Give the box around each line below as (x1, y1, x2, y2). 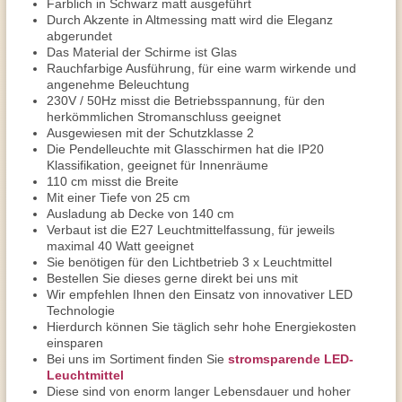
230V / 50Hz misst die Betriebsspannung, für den (47, 93, 325, 108)
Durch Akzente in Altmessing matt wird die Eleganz (47, 13, 333, 27)
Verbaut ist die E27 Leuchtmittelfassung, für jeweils (47, 223, 335, 237)
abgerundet (47, 29, 112, 43)
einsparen (47, 336, 103, 350)
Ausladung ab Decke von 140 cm (47, 206, 234, 221)
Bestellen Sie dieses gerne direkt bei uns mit (47, 271, 298, 285)
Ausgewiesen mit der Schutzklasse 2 (47, 126, 254, 140)
